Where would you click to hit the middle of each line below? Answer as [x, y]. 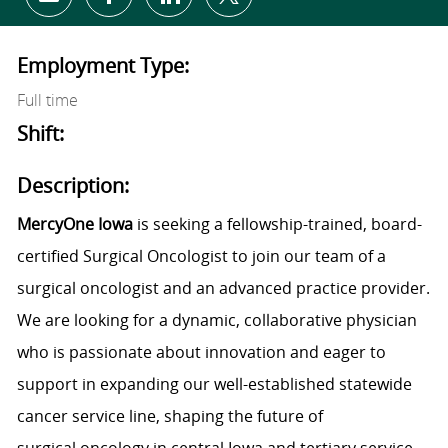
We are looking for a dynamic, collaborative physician [216, 320]
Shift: [40, 134]
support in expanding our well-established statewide [214, 384]
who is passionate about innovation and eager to [201, 352]
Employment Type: [102, 66]
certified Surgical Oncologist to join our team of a [201, 256]
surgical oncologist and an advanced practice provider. [223, 288]
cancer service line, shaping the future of [169, 416]
